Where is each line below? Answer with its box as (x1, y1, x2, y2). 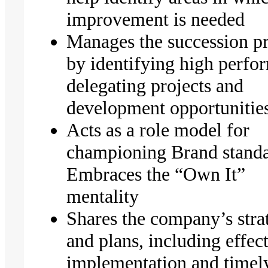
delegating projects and (66, 74, 244, 96)
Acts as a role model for (66, 118, 250, 141)
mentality (66, 185, 144, 207)
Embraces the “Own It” (66, 163, 246, 185)
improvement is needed (66, 8, 255, 30)
